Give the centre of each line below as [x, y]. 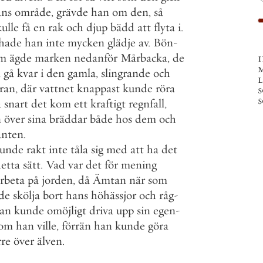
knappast [98, 88]
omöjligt [67, 210]
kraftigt [108, 104]
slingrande [126, 73]
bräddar [68, 119]
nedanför [96, 58]
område [33, 12]
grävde [72, 12]
